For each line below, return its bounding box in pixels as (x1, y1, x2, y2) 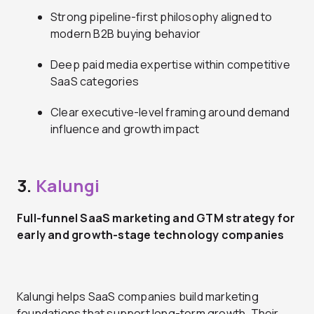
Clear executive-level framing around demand (50, 104, 290, 120)
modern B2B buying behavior (50, 25, 201, 41)
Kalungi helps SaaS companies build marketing (17, 288, 259, 304)
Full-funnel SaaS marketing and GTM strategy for (17, 210, 296, 226)
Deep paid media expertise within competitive (50, 56, 290, 72)
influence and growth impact (50, 121, 200, 137)
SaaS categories (50, 73, 139, 89)
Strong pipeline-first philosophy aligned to (50, 8, 273, 25)
